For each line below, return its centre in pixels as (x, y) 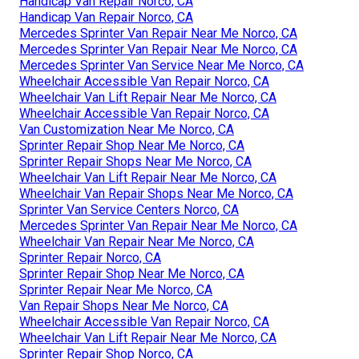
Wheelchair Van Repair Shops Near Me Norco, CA (156, 194)
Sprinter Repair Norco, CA (90, 258)
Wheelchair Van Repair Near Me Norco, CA (137, 242)
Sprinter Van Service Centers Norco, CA (129, 210)
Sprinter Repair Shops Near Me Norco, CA (135, 162)
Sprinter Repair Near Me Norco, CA (116, 290)
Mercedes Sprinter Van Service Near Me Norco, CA (161, 66)
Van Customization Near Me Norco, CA (127, 130)
